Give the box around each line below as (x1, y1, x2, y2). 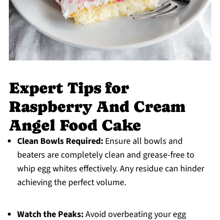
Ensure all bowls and (103, 135, 183, 148)
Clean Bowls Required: (17, 135, 103, 148)
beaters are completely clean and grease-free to (17, 149, 194, 162)
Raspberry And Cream (8, 98, 186, 116)
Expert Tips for (8, 79, 129, 97)
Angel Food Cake (8, 116, 141, 135)
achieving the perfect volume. (17, 176, 126, 189)
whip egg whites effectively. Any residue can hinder (17, 163, 204, 175)
